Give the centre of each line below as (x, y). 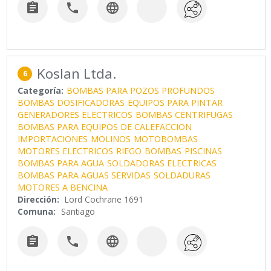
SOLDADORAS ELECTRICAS (162, 163)
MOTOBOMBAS (166, 139)
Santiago (78, 211)
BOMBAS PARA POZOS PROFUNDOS (141, 90)
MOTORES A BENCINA (63, 187)
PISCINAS (204, 151)
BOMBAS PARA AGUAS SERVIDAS (84, 175)
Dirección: (39, 199)
